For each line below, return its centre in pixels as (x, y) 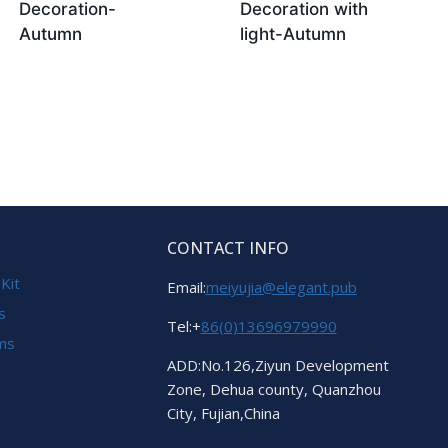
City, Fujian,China (223, 413)
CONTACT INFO (227, 248)
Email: (186, 287)
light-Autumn (293, 33)
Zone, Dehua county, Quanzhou (273, 389)
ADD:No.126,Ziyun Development (277, 365)
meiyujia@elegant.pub (281, 287)
